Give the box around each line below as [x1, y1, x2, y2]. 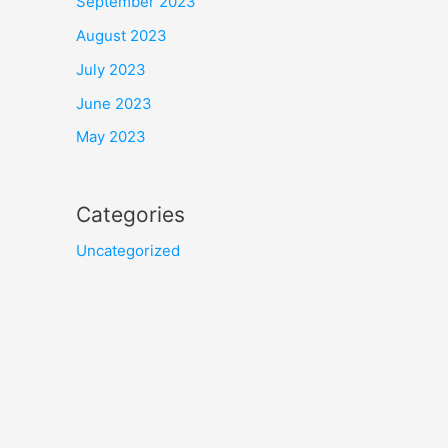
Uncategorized [76, 241, 180, 261]
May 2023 [76, 127, 146, 147]
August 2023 [76, 26, 167, 45]
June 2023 [76, 93, 152, 113]
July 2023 [76, 59, 146, 79]
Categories [76, 202, 185, 228]
